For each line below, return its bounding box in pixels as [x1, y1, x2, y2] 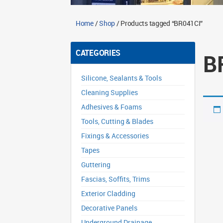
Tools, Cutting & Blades [81, 116, 153, 126]
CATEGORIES [76, 47, 121, 58]
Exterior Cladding [81, 189, 135, 198]
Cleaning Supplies [81, 88, 138, 97]
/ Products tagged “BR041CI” [114, 18, 203, 28]
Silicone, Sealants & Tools [81, 73, 162, 83]
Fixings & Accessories [81, 131, 149, 140]
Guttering [81, 160, 111, 169]
